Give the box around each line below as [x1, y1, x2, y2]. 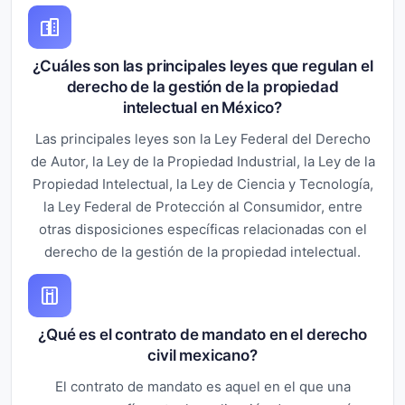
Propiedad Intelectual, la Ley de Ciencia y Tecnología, [32, 174, 373, 193]
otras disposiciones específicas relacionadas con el [38, 220, 367, 238]
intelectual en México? [122, 98, 283, 117]
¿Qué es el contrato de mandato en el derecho [38, 325, 367, 344]
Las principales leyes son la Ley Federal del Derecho [34, 129, 371, 147]
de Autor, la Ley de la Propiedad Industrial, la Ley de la [30, 152, 375, 170]
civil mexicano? [147, 345, 258, 364]
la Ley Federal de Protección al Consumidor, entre [42, 197, 363, 215]
